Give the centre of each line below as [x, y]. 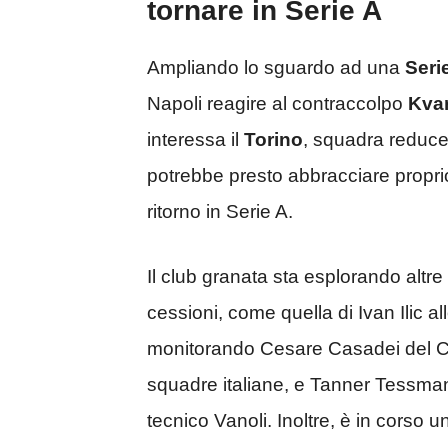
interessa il [195, 140]
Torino [273, 140]
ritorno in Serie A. [220, 212]
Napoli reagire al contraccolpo [277, 104]
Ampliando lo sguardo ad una [276, 68]
